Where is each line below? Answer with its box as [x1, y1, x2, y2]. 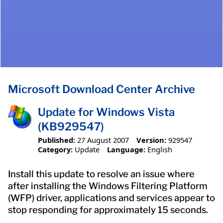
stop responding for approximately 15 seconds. [8, 204, 208, 216]
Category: [38, 144, 73, 154]
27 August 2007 [77, 134, 129, 145]
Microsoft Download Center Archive [8, 83, 195, 96]
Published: [38, 134, 75, 145]
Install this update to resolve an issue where [8, 168, 195, 180]
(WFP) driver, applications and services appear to [8, 192, 215, 204]
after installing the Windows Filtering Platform [8, 180, 208, 192]
